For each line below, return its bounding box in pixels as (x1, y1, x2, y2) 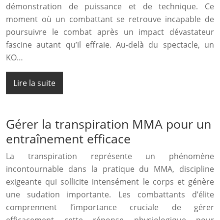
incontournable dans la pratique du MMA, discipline (6, 164, 214, 175)
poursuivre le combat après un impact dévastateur (6, 27, 214, 38)
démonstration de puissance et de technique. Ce (6, 1, 214, 12)
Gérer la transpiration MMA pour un (6, 115, 211, 133)
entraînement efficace (6, 130, 131, 147)
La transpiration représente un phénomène (6, 151, 214, 162)
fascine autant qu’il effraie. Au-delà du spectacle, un (6, 39, 214, 51)
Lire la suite (13, 78, 55, 89)
